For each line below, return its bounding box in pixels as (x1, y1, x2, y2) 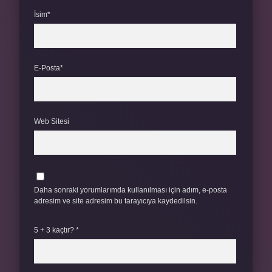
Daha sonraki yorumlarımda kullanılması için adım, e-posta (34, 186, 227, 194)
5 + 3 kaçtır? (34, 226, 76, 234)
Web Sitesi (34, 117, 69, 126)
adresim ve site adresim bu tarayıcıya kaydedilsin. (34, 197, 197, 205)
